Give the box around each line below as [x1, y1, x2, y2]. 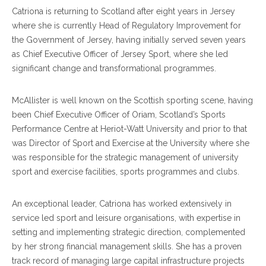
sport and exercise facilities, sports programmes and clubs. [12, 167, 239, 176]
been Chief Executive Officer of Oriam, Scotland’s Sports [12, 110, 226, 119]
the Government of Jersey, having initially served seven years [12, 35, 246, 45]
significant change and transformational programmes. [12, 64, 216, 73]
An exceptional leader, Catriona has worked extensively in [12, 199, 232, 208]
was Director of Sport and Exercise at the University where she [12, 138, 249, 148]
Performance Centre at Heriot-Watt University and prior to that [12, 124, 247, 134]
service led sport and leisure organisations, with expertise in [12, 213, 240, 223]
